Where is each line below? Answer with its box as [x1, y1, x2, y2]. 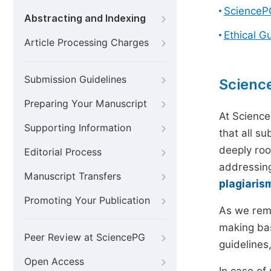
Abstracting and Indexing [24, 13, 146, 24]
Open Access [24, 256, 84, 267]
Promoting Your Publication [24, 195, 150, 206]
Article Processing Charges [24, 37, 149, 48]
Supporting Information [24, 122, 131, 134]
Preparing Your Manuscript [24, 98, 147, 109]
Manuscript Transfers [24, 171, 121, 182]
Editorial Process [24, 146, 102, 158]
